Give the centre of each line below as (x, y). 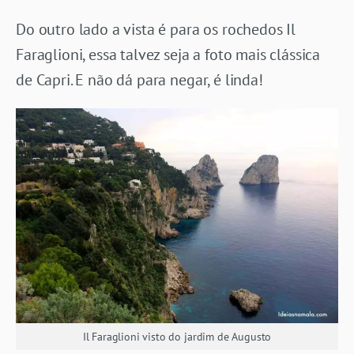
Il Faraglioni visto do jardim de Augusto (177, 336)
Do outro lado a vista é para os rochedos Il (156, 29)
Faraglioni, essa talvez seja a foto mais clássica (168, 54)
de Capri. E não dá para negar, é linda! (139, 79)
